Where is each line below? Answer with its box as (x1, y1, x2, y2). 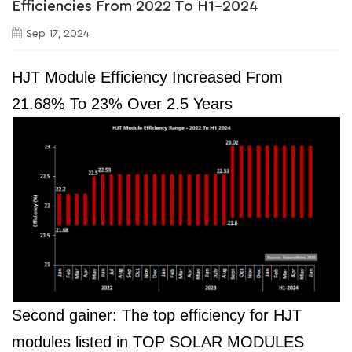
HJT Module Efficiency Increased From (12, 68, 283, 86)
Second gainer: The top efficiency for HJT (12, 306, 302, 324)
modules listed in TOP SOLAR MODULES (12, 332, 304, 350)
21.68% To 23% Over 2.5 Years (12, 95, 233, 113)
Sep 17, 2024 (25, 28, 90, 40)
